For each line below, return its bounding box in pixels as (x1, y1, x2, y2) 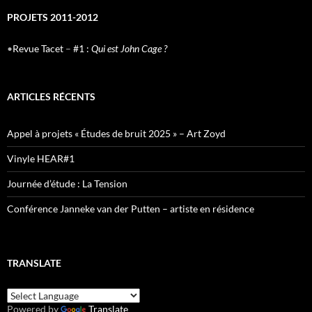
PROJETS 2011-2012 (7, 11, 98, 24)
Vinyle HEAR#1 (7, 153, 75, 165)
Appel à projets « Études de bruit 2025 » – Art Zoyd (7, 127, 226, 140)
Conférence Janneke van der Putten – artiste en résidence (7, 203, 254, 215)
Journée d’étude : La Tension (7, 178, 127, 190)
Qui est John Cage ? (91, 42, 167, 55)
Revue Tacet (13, 42, 63, 55)
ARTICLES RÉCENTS (7, 91, 95, 103)
